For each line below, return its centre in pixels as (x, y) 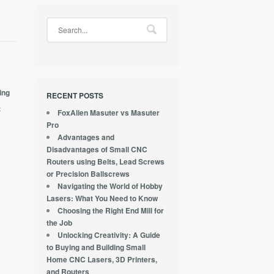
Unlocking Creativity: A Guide (109, 235)
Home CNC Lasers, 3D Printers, (102, 259)
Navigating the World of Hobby (110, 186)
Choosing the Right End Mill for (111, 210)
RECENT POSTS (75, 96)
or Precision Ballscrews (88, 174)
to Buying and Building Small (96, 247)
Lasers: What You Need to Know (102, 198)
